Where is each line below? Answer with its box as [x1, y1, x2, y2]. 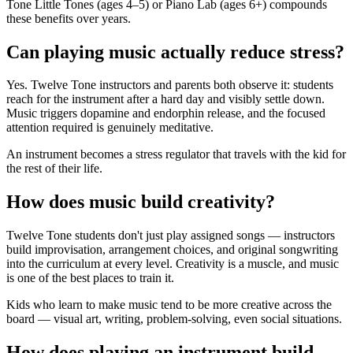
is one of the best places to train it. [6, 271, 174, 285]
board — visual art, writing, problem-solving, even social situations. [6, 312, 342, 326]
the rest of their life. [6, 162, 102, 176]
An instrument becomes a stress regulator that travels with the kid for [6, 147, 346, 162]
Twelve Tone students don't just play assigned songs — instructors [6, 229, 335, 243]
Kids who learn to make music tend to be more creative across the [6, 298, 332, 312]
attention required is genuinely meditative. [6, 121, 214, 135]
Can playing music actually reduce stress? [6, 41, 344, 62]
